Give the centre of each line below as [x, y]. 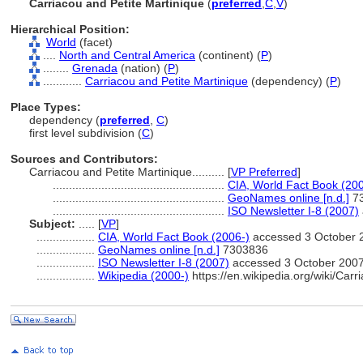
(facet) [94, 42]
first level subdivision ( [85, 133]
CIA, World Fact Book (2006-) [174, 237]
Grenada [95, 68]
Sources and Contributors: [84, 159]
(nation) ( [143, 68]
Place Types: [46, 107]
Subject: [52, 224]
